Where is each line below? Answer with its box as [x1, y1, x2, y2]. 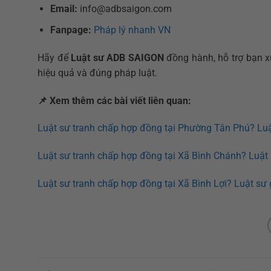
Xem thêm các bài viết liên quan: [47, 94, 191, 106]
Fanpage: [50, 24, 91, 36]
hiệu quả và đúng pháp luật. [38, 67, 157, 79]
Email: [50, 3, 77, 15]
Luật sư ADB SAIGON [71, 51, 164, 64]
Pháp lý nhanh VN [93, 24, 171, 36]
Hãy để [38, 51, 71, 64]
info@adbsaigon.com [77, 3, 172, 15]
